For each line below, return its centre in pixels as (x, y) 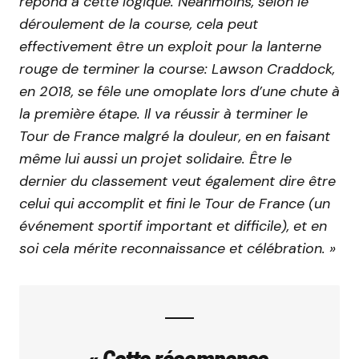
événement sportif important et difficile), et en (173, 226)
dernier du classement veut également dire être (177, 182)
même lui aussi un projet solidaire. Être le (155, 159)
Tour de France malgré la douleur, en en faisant (175, 137)
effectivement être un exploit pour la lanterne (170, 47)
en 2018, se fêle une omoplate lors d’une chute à (179, 92)
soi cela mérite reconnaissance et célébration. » (177, 249)
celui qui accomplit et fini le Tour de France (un (175, 204)
